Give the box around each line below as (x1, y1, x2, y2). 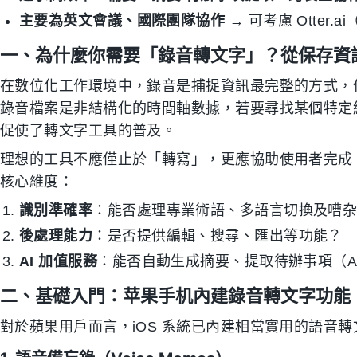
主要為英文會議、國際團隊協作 (19, 13, 226, 29)
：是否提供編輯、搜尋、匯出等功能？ (92, 228, 343, 244)
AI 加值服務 (19, 253, 98, 269)
